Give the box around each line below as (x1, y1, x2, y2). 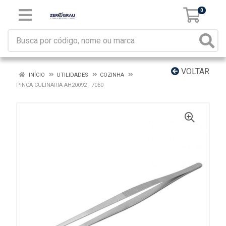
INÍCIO (27, 72, 45, 78)
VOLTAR (179, 67, 209, 76)
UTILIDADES (56, 72, 88, 78)
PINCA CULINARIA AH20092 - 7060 (16, 82, 103, 88)
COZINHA (100, 72, 124, 78)
